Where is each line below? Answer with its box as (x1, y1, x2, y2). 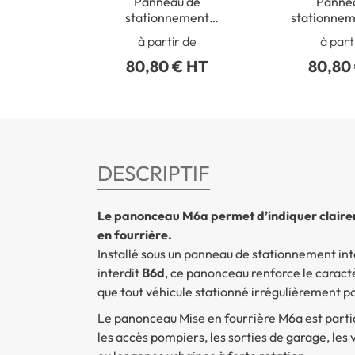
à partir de (137, 33, 197, 50)
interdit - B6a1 (127, 25, 207, 41)
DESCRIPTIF (97, 160, 210, 187)
